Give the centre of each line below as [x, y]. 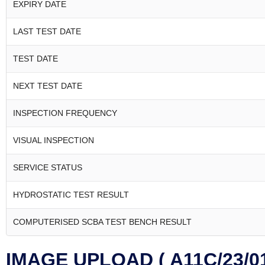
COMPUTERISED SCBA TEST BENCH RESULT [102, 222]
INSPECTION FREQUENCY [65, 113]
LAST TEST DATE [47, 31]
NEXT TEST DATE [48, 86]
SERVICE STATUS [48, 167]
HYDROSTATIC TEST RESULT [71, 195]
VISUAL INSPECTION [54, 140]
